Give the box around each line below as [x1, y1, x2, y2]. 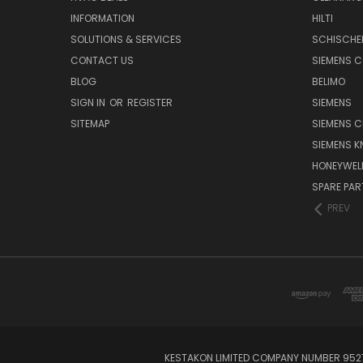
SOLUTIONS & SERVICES [70, 32, 181, 47]
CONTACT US [70, 53, 134, 68]
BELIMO [311, 75, 345, 89]
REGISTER [127, 96, 173, 110]
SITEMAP [70, 117, 109, 131]
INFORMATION [70, 11, 135, 26]
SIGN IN [70, 96, 108, 110]
